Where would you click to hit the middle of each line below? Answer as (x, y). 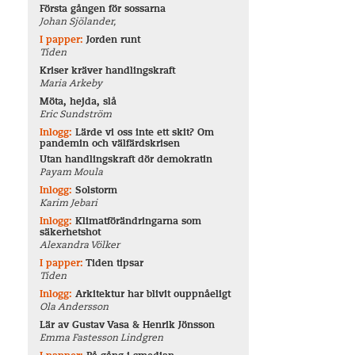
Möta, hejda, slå (78, 102)
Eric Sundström (76, 115)
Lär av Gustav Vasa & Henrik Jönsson (128, 326)
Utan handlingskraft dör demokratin (126, 160)
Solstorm (97, 191)
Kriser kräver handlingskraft (108, 71)
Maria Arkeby (71, 84)
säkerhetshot (71, 233)
